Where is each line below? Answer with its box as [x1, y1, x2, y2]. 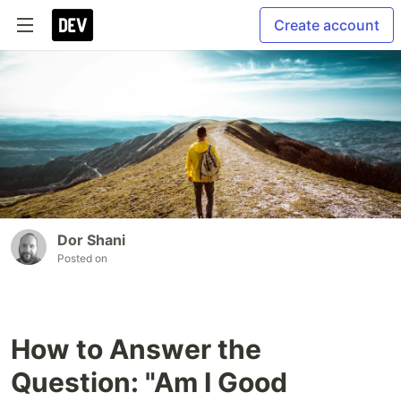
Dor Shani [57, 231, 125, 250]
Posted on [57, 252, 107, 266]
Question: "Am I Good [11, 366, 287, 399]
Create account [274, 16, 380, 34]
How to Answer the [11, 333, 261, 366]
